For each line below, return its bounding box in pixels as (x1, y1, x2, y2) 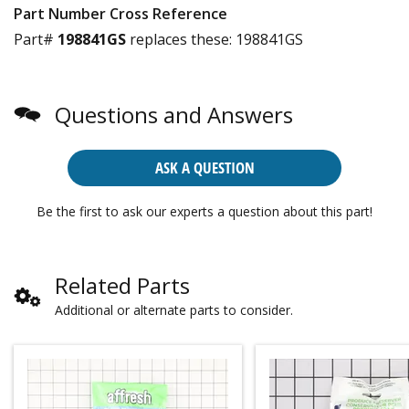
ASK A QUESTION (154, 156, 255, 178)
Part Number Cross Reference (14, 3, 227, 24)
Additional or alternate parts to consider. (55, 300, 293, 319)
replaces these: (126, 28, 232, 49)
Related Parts (55, 269, 190, 300)
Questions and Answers (55, 99, 293, 130)
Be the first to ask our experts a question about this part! (37, 202, 372, 220)
